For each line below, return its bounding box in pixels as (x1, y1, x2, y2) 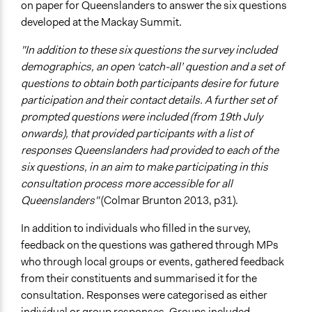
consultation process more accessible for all (21, 176, 233, 192)
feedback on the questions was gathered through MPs (21, 237, 279, 253)
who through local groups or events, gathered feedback (21, 254, 284, 270)
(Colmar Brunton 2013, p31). (101, 193, 238, 208)
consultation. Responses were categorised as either (21, 288, 267, 303)
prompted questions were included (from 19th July (21, 109, 263, 125)
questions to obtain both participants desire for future (21, 76, 278, 91)
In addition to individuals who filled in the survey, (21, 221, 251, 236)
